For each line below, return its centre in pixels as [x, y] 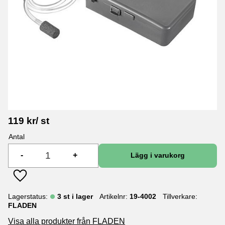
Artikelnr [112, 196]
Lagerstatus [27, 196]
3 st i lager [75, 196]
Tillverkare [179, 196]
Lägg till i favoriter [51, 181]
